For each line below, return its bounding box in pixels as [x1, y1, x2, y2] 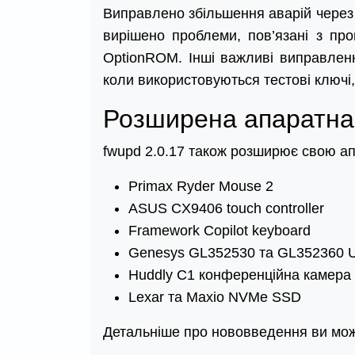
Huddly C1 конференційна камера [128, 267, 351, 284]
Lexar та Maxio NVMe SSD [128, 289, 301, 306]
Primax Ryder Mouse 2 [128, 178, 273, 195]
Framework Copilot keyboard [128, 223, 311, 239]
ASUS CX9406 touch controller [128, 200, 324, 217]
